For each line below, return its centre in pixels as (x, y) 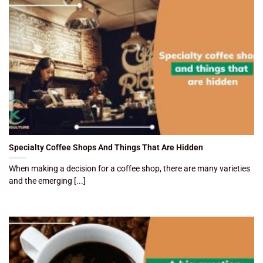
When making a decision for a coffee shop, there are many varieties (129, 168)
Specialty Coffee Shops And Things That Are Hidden (106, 147)
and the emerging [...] (47, 181)
